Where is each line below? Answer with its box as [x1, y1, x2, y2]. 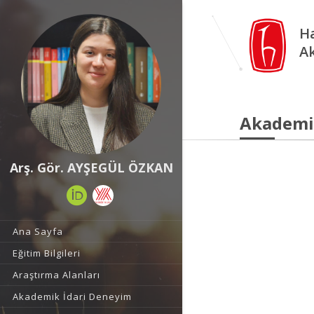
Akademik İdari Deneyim [13, 290, 132, 303]
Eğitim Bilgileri [13, 247, 81, 259]
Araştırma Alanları [13, 268, 100, 281]
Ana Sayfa [13, 225, 63, 238]
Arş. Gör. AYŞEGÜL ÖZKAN [9, 159, 173, 176]
